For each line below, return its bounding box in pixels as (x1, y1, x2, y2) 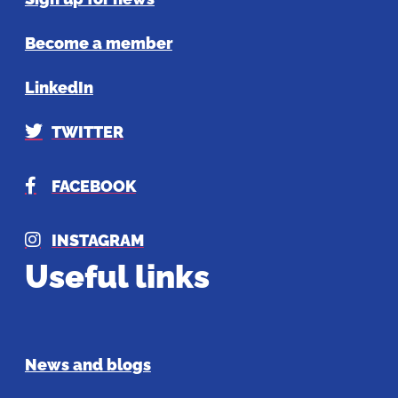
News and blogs (24, 355, 151, 375)
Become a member (24, 33, 172, 52)
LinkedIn (24, 77, 93, 97)
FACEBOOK (51, 176, 136, 195)
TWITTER (51, 122, 123, 141)
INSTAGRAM (51, 230, 144, 250)
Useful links (24, 257, 210, 295)
